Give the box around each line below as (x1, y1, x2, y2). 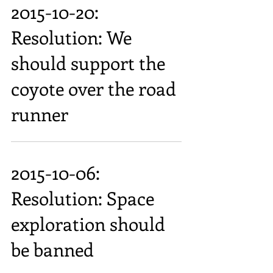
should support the (11, 51, 165, 75)
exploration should (11, 211, 165, 236)
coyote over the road (11, 76, 176, 101)
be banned (11, 237, 94, 261)
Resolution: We (11, 25, 132, 49)
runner (11, 102, 68, 126)
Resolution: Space (11, 186, 154, 210)
